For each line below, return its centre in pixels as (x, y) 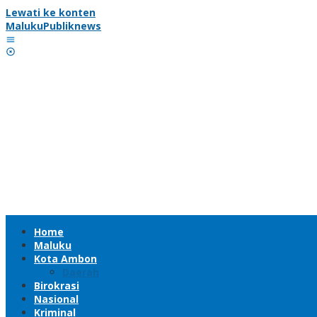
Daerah (81, 272)
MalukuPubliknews (53, 26)
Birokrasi (57, 286)
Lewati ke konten (51, 12)
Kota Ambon (65, 259)
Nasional (56, 299)
